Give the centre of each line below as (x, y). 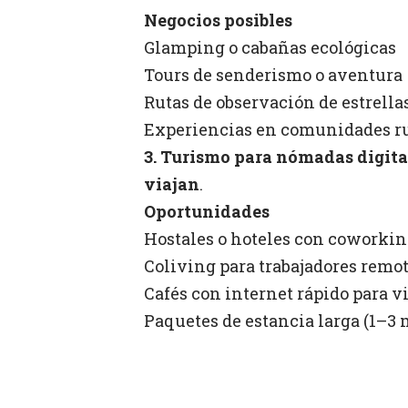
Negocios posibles (218, 20)
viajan (172, 184)
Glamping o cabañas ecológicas (270, 47)
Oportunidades (207, 211)
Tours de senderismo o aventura (273, 74)
